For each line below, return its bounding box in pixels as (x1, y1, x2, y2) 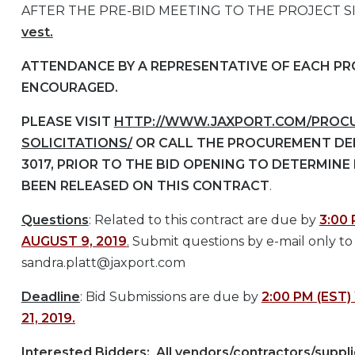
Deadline (21, 289, 80, 305)
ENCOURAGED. (21, 80, 118, 96)
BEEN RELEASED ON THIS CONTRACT (21, 178, 269, 194)
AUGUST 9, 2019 (21, 234, 127, 250)
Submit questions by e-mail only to (128, 234, 353, 250)
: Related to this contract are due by (88, 212, 319, 228)
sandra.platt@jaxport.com (21, 255, 185, 271)
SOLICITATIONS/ (21, 136, 132, 151)
